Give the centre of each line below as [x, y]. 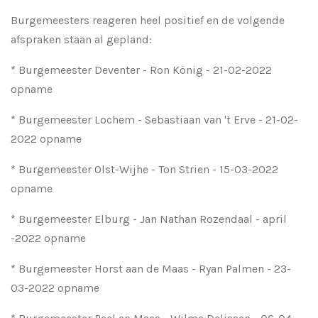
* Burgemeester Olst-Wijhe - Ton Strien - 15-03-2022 [144, 169]
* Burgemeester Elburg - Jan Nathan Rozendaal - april [149, 219]
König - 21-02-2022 [222, 70]
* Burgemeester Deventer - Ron [92, 70]
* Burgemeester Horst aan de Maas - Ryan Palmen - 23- [151, 268]
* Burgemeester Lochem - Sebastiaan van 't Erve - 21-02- [154, 119]
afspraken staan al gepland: [81, 39]
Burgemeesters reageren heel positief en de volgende [148, 20]
